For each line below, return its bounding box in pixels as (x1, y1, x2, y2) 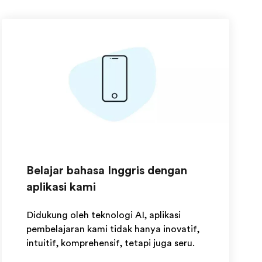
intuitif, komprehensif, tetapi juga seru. (26, 238, 195, 249)
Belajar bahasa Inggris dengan (26, 164, 187, 177)
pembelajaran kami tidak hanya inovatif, (26, 224, 199, 235)
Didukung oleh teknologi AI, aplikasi (26, 210, 181, 220)
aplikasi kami (26, 180, 96, 194)
